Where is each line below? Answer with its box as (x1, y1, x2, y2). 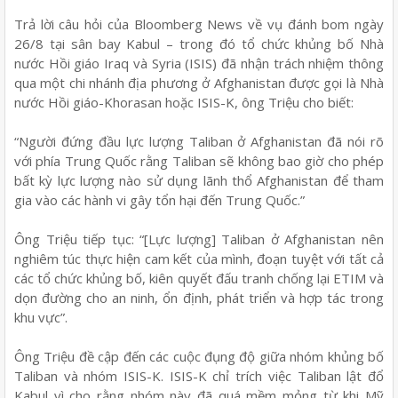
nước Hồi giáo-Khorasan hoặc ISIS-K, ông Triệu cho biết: (14, 92, 354, 111)
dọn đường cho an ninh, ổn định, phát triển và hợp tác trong (14, 288, 384, 306)
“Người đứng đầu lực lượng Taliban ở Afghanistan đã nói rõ (14, 131, 384, 150)
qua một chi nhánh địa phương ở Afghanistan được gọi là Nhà (14, 73, 384, 92)
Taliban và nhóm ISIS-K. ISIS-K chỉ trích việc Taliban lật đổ (14, 366, 384, 385)
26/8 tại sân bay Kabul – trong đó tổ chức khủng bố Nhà (14, 34, 384, 52)
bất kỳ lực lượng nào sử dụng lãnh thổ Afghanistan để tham (14, 171, 384, 189)
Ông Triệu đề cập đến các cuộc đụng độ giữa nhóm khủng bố (14, 346, 384, 365)
